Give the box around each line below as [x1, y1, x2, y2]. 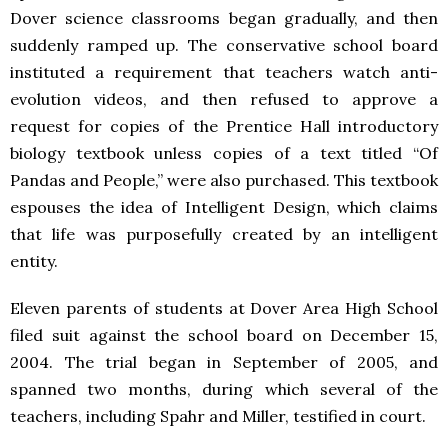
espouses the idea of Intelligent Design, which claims [10, 197, 438, 217]
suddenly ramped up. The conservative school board [10, 35, 438, 55]
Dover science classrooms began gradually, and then [10, 8, 438, 28]
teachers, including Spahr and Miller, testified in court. [10, 406, 426, 426]
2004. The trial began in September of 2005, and [10, 352, 438, 372]
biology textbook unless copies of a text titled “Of [10, 143, 438, 163]
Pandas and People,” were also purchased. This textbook [10, 170, 438, 190]
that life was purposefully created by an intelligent [10, 224, 438, 244]
